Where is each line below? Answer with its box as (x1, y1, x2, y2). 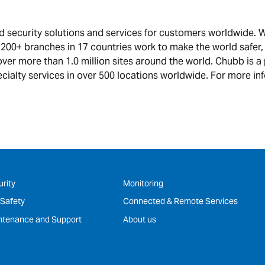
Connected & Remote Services (123, 196, 238, 207)
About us (123, 214, 157, 225)
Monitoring (123, 177, 164, 189)
